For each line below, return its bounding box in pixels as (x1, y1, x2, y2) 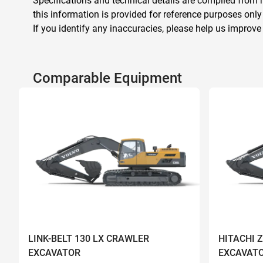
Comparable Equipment (33, 70, 182, 86)
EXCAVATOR (28, 247, 80, 258)
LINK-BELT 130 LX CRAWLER (28, 233, 149, 244)
